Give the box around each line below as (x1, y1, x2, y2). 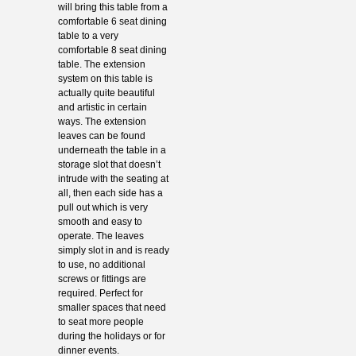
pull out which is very (57, 201, 148, 213)
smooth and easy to (57, 215, 142, 227)
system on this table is (57, 72, 153, 84)
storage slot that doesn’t (57, 158, 161, 170)
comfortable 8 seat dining (57, 44, 167, 56)
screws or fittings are (57, 273, 146, 284)
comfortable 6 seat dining (57, 15, 167, 27)
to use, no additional (57, 258, 145, 270)
